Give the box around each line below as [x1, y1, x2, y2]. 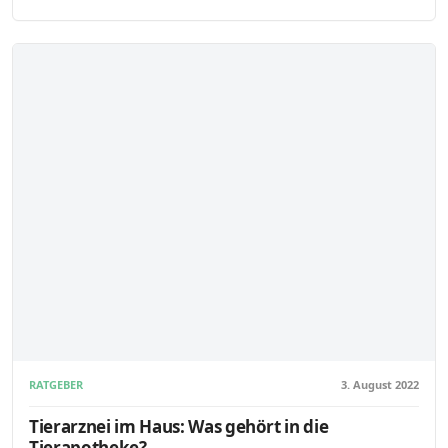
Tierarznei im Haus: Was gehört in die [29, 414, 329, 438]
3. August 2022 [341, 377, 419, 393]
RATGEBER [29, 377, 83, 393]
